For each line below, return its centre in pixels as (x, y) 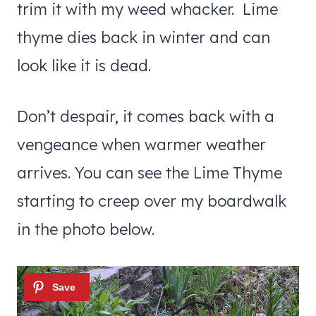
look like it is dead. (88, 65)
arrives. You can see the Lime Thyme (150, 172)
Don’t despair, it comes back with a (146, 116)
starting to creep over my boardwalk (152, 201)
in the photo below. (86, 229)
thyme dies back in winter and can (144, 37)
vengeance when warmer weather (141, 144)
